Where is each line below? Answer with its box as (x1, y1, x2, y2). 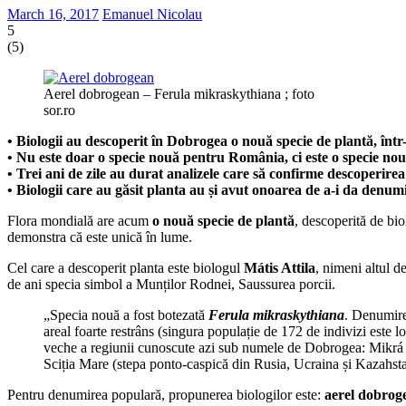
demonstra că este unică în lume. (7, 228, 192, 245)
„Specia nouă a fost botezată (43, 306, 208, 323)
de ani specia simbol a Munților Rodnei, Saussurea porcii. (7, 275, 335, 292)
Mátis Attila (244, 259, 315, 275)
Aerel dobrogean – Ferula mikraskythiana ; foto (43, 85, 314, 101)
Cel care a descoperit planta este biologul (7, 259, 244, 275)
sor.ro (43, 101, 75, 118)
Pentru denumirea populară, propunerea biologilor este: (7, 386, 324, 402)
